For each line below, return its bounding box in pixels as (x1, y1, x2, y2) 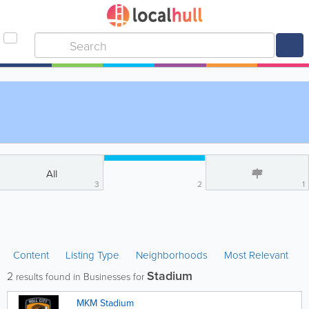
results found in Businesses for (13, 270, 147, 283)
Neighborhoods (136, 248, 208, 262)
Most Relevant (224, 248, 288, 262)
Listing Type (66, 248, 122, 262)
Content (13, 248, 52, 262)
